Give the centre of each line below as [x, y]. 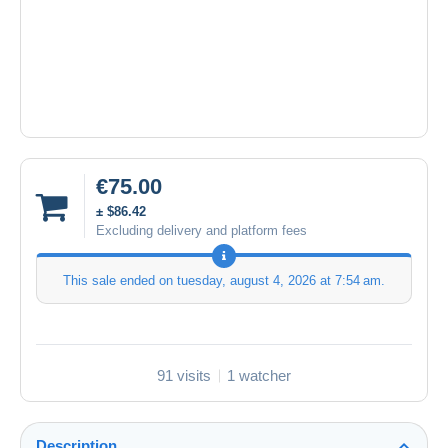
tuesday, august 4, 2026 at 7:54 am [279, 281]
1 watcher [259, 376]
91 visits [184, 376]
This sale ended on [120, 281]
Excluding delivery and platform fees [201, 231]
